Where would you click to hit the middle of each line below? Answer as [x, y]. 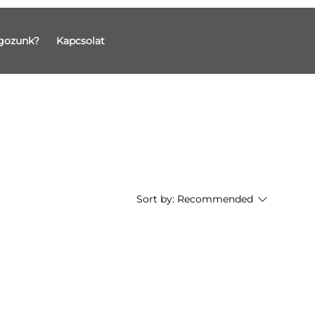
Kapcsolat [80, 41]
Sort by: [155, 199]
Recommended [215, 199]
